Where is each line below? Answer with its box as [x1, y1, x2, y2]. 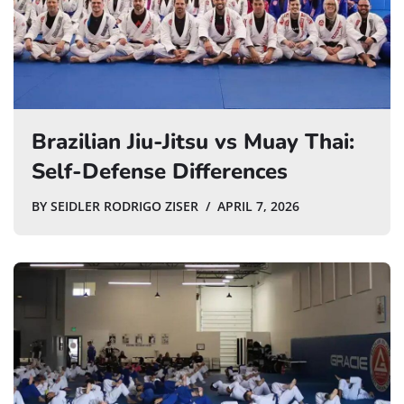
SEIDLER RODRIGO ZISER [50, 197, 198, 215]
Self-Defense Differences [32, 156, 288, 186]
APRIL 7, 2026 [217, 197, 299, 215]
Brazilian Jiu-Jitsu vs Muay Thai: [32, 126, 354, 156]
